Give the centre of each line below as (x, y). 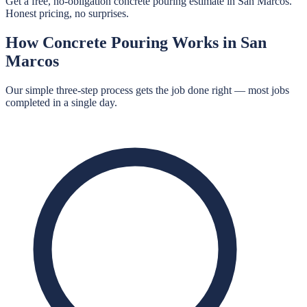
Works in (204, 42)
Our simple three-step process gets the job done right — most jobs (147, 90)
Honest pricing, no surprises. (67, 14)
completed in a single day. (61, 102)
